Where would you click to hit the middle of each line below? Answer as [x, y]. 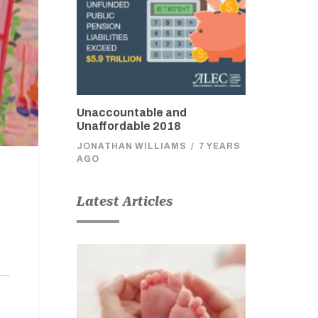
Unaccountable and [131, 112]
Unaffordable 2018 [128, 126]
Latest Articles [125, 201]
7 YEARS [219, 146]
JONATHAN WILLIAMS [131, 146]
